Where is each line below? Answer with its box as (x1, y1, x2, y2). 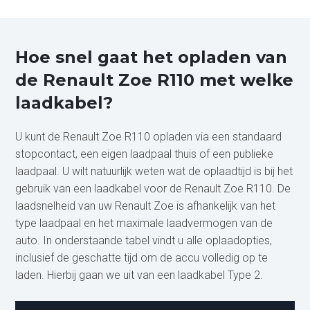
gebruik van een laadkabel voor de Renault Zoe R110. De (15, 182, 291, 196)
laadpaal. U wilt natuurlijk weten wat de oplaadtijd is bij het (15, 165, 293, 179)
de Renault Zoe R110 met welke (15, 70, 294, 91)
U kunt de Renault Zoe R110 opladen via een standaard (15, 130, 282, 144)
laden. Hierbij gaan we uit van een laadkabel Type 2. (15, 268, 264, 282)
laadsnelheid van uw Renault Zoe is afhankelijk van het (15, 199, 276, 213)
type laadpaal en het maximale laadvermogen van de (15, 217, 273, 230)
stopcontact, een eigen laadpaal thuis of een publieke (15, 147, 274, 161)
